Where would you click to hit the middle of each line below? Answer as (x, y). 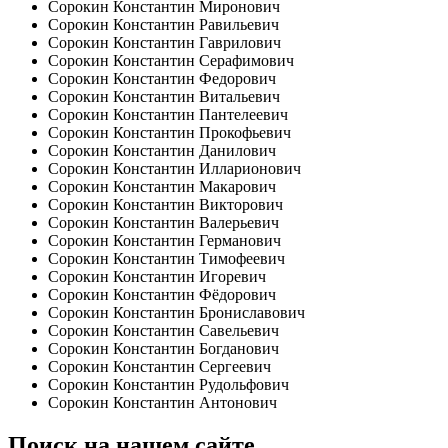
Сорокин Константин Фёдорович (162, 295)
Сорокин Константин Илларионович (174, 169)
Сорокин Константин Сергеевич (159, 367)
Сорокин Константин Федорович (162, 79)
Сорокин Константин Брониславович (176, 313)
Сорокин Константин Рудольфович (168, 385)
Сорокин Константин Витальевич (164, 97)
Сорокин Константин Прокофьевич (169, 133)
